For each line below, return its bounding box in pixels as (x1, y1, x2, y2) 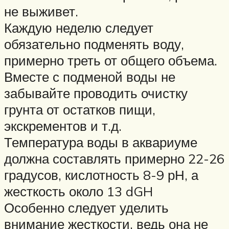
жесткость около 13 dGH (4, 182, 153, 199)
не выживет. (4, 3, 78, 19)
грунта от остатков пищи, (4, 101, 155, 118)
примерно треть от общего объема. (4, 52, 217, 68)
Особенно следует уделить (4, 199, 169, 216)
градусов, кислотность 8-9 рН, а (4, 166, 198, 183)
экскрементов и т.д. (4, 117, 122, 134)
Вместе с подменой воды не (4, 68, 175, 85)
